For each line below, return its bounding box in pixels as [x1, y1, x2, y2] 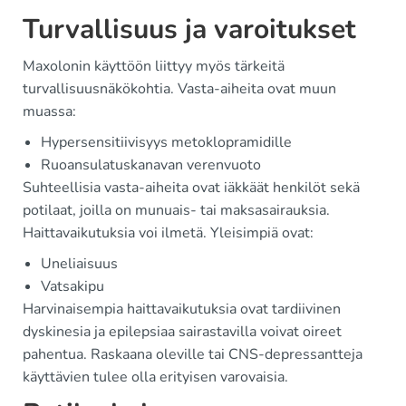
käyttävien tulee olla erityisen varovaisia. [23, 367, 288, 387]
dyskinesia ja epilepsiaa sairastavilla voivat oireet [23, 322, 342, 342]
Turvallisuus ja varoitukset [23, 11, 356, 48]
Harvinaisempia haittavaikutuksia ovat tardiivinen [23, 299, 341, 319]
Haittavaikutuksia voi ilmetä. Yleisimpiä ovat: [23, 223, 314, 243]
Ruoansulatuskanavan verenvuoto [41, 155, 261, 175]
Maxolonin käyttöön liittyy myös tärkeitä [23, 56, 285, 76]
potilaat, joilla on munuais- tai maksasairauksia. [23, 200, 330, 220]
